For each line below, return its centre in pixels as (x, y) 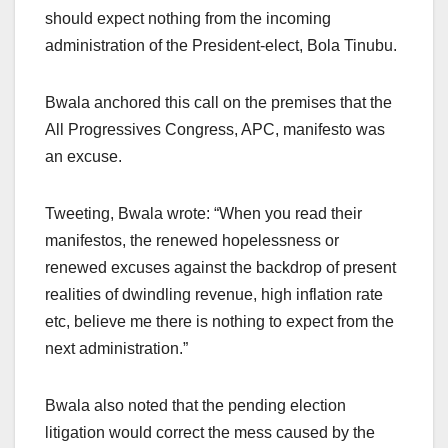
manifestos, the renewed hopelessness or (192, 240)
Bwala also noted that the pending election (195, 405)
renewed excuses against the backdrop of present (220, 267)
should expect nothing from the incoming (188, 18)
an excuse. (83, 156)
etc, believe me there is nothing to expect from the (219, 321)
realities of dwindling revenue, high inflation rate (214, 294)
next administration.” (116, 348)
